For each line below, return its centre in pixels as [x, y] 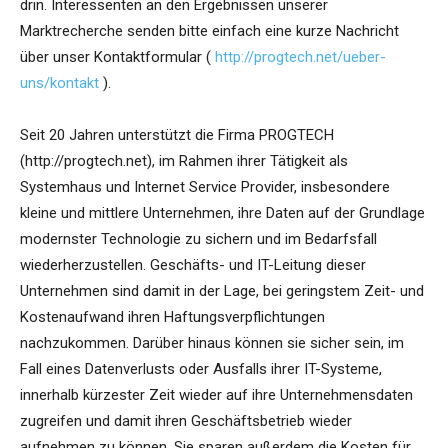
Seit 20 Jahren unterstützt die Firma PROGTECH [177, 135]
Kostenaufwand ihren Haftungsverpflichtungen [172, 317]
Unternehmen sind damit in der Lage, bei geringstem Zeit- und [222, 291]
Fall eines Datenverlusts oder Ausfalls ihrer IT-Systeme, [201, 369]
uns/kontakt [59, 83]
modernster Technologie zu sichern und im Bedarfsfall [198, 239]
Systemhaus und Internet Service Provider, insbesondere [205, 187]
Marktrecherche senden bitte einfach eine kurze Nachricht [209, 31]
